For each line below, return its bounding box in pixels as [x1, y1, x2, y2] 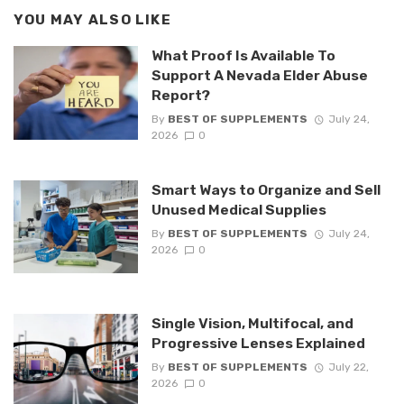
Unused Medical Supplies [151, 200, 326, 218]
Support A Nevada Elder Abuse [151, 67, 368, 85]
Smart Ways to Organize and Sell [151, 180, 381, 198]
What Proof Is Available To [151, 47, 335, 65]
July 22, [327, 361, 369, 374]
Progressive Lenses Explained [151, 334, 365, 352]
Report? [151, 87, 210, 105]
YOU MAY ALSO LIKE [14, 12, 171, 29]
